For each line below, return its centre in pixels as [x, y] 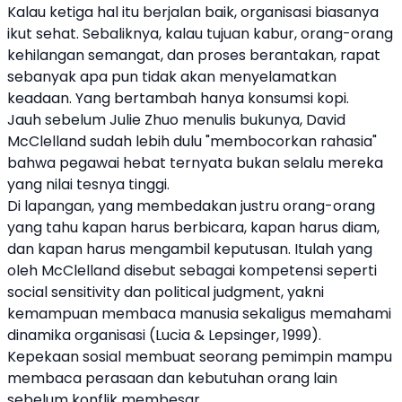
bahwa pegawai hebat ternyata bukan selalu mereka [195, 163]
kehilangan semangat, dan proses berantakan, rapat [194, 55]
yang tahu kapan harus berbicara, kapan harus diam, [193, 227]
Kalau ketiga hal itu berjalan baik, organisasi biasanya [193, 12]
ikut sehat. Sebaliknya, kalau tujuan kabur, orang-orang [200, 34]
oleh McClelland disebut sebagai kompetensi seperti [192, 271]
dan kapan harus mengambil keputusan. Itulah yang [190, 249]
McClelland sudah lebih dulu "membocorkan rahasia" [192, 141]
